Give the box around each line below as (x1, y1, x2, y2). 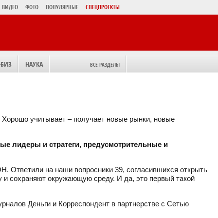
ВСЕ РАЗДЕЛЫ (90, 61, 120, 68)
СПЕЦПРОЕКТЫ (86, 3, 120, 11)
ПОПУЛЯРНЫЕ (46, 3, 78, 11)
